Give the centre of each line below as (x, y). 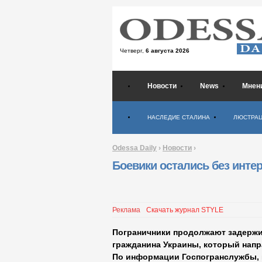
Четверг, (133, 51)
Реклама (126, 210)
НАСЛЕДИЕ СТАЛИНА (179, 117)
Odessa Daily (135, 148)
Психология (168, 105)
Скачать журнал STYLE (185, 210)
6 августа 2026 (168, 51)
